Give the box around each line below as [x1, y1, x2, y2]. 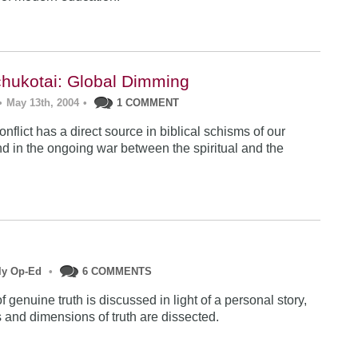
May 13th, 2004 [6, 97, 80, 109]
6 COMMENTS [82, 265, 153, 277]
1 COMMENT [117, 97, 180, 109]
